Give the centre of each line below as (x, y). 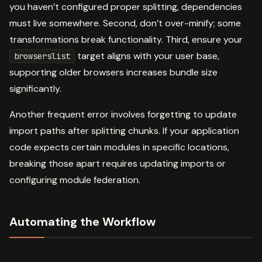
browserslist (42, 56)
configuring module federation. (75, 180)
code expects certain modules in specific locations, (119, 147)
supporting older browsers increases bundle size (113, 72)
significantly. (35, 88)
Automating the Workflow (82, 221)
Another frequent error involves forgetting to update (123, 114)
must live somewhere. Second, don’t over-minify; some (125, 23)
